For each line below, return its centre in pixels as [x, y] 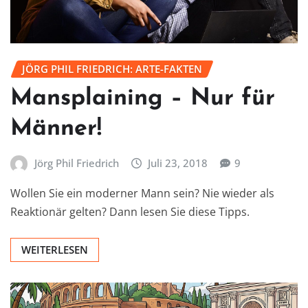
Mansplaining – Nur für [143, 99]
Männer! [56, 129]
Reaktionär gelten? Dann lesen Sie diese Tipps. [130, 212]
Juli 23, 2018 [178, 163]
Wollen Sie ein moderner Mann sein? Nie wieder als [142, 194]
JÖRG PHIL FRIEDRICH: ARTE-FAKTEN [112, 68]
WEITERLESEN [55, 250]
